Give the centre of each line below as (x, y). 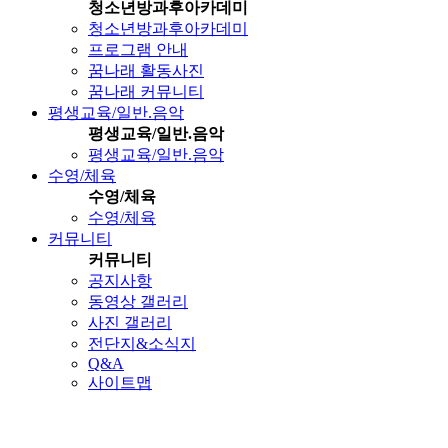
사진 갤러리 (130, 322)
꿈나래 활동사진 (146, 70)
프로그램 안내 (138, 49)
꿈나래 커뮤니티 (146, 91)
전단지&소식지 (142, 343)
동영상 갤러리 (138, 301)
